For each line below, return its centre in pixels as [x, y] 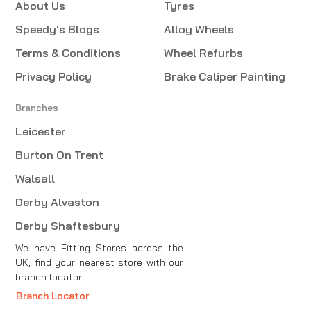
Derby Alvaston [57, 202]
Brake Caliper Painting [225, 76]
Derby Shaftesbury [68, 225]
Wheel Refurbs [203, 52]
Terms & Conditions [68, 52]
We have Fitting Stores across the [100, 247]
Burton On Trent [59, 154]
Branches [37, 107]
